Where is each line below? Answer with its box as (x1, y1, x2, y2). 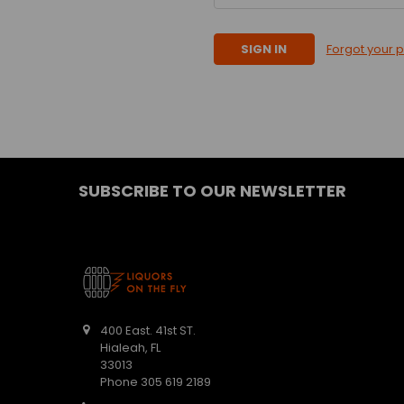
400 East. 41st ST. (100, 322, 197, 340)
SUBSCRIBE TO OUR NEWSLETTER (78, 179, 346, 202)
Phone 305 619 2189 (100, 373, 212, 391)
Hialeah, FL (100, 339, 161, 357)
